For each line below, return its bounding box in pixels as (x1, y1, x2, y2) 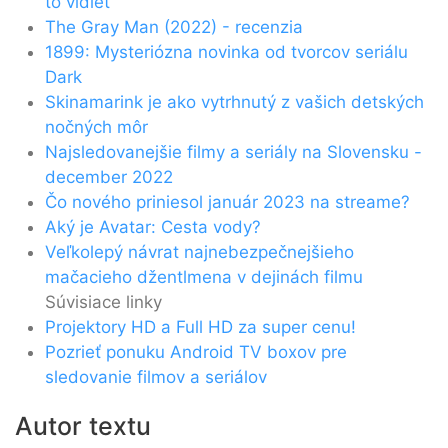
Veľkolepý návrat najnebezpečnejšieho (45, 241, 354, 262)
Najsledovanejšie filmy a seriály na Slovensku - (45, 141, 422, 162)
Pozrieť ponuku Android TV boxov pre (45, 341, 347, 362)
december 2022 (45, 166, 173, 187)
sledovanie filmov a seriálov (45, 366, 267, 387)
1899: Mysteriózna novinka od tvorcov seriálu (45, 41, 408, 62)
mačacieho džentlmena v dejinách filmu (45, 266, 363, 287)
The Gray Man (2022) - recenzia (45, 16, 303, 37)
